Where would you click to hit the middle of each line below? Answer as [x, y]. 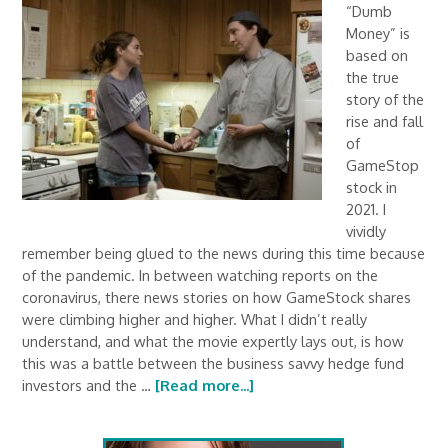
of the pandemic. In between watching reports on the [200, 275]
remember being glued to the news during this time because [224, 253]
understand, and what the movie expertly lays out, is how [213, 341]
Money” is [378, 33]
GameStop [383, 165]
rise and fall [385, 121]
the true [373, 77]
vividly [366, 231]
